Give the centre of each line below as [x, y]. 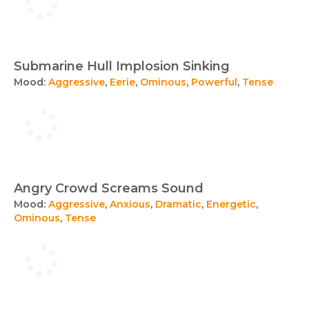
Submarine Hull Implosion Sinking [122, 66]
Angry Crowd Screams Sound [109, 188]
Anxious [130, 204]
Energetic [231, 204]
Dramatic [178, 204]
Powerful [214, 82]
